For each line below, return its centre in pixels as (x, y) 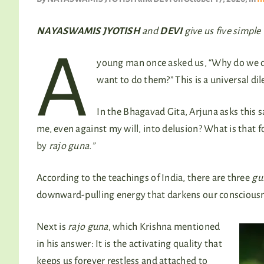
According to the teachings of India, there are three (144, 178)
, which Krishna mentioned (164, 227)
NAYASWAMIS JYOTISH (88, 31)
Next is (51, 227)
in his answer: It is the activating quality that (129, 244)
